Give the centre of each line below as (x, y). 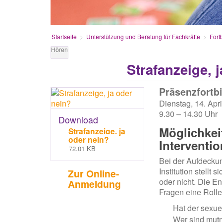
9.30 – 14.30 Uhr (189, 114)
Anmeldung (94, 184)
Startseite (64, 37)
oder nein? (89, 140)
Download (78, 120)
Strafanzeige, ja (97, 131)
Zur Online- (93, 174)
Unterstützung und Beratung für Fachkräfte (143, 37)
